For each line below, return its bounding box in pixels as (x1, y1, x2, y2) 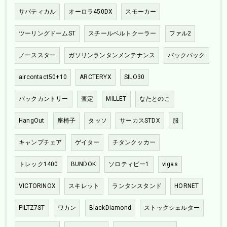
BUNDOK (70, 161, 96, 168)
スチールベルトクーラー (88, 30, 157, 37)
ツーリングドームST (18, 30, 75, 37)
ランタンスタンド (112, 182, 162, 190)
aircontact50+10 (18, 73, 67, 81)
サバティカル (18, 8, 56, 16)
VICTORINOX (18, 182, 56, 190)
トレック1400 (18, 161, 58, 168)
